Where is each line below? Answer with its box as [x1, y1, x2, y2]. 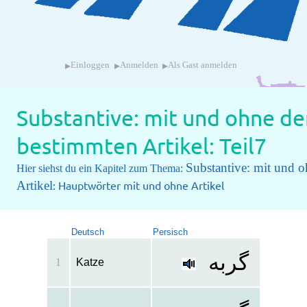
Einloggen [71, 60, 110, 71]
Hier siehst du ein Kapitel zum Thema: [16, 162, 186, 175]
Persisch [152, 227, 188, 238]
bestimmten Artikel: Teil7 [16, 132, 267, 160]
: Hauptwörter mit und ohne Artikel [52, 178, 224, 193]
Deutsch [71, 227, 104, 238]
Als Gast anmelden [168, 60, 238, 71]
